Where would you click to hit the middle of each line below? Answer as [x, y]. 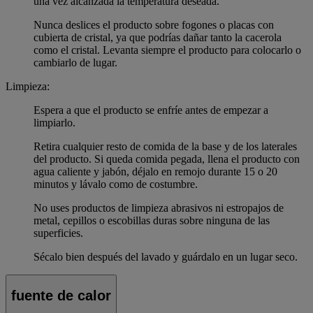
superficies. [58, 233]
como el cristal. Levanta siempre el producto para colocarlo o [167, 50]
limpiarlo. [54, 122]
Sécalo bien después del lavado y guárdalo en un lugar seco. [166, 256]
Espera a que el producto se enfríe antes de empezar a [151, 110]
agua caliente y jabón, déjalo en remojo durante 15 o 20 [155, 171]
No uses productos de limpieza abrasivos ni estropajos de [159, 208]
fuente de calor [61, 296]
